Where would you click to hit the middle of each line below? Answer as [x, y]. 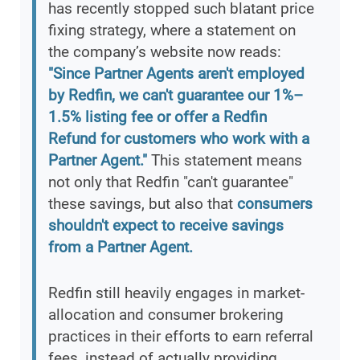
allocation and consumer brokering [166, 315]
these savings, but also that [143, 204]
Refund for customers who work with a [179, 139]
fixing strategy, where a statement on [172, 31]
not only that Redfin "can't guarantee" [171, 182]
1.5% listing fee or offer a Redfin [157, 117]
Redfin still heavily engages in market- [176, 293]
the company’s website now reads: [165, 52]
